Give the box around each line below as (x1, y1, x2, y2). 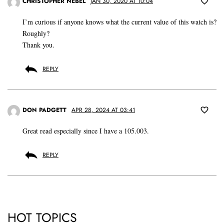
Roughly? (22, 28, 49, 38)
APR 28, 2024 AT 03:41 (71, 105, 135, 115)
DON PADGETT (22, 105, 66, 115)
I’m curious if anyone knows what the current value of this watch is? (22, 17, 216, 27)
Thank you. (22, 40, 54, 50)
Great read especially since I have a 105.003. (22, 126, 149, 136)
